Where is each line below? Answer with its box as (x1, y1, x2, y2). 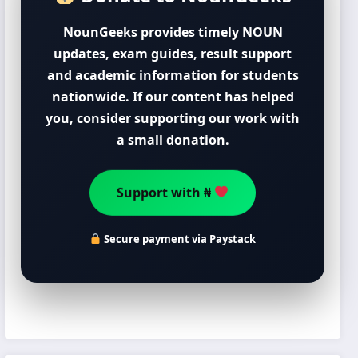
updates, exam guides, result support (54, 44, 292, 62)
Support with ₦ (116, 179, 214, 197)
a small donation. (116, 130, 229, 149)
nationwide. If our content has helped (51, 87, 294, 105)
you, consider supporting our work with (46, 109, 300, 127)
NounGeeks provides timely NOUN (62, 22, 283, 41)
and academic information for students (46, 66, 299, 84)
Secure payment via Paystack (101, 231, 256, 246)
